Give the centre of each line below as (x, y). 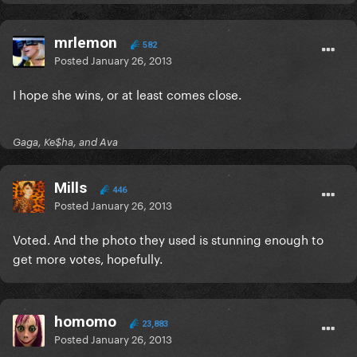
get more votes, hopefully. (88, 258)
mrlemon (86, 43)
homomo (85, 322)
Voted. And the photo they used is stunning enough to (168, 239)
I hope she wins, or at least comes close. (127, 94)
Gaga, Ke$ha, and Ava (65, 142)
